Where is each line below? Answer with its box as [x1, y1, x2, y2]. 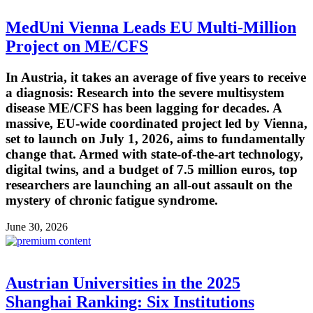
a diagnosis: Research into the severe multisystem [6, 85, 284, 100]
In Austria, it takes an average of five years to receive [6, 69, 306, 85]
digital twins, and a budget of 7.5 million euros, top [6, 161, 298, 177]
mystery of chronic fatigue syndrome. [6, 192, 218, 208]
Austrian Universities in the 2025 [6, 274, 240, 293]
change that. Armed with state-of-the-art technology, [6, 146, 303, 161]
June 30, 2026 [6, 221, 68, 233]
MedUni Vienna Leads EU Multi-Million [6, 17, 296, 36]
